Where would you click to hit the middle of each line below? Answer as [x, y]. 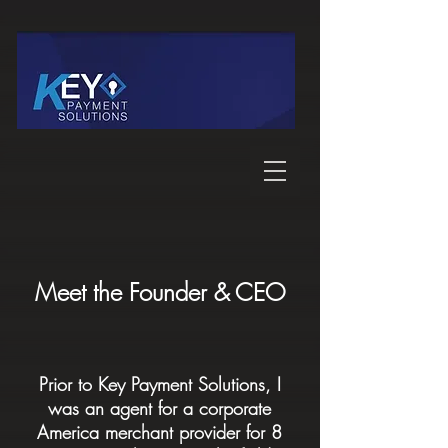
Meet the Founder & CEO [160, 292]
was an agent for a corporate [159, 408]
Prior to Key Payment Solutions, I [159, 384]
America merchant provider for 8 [159, 432]
